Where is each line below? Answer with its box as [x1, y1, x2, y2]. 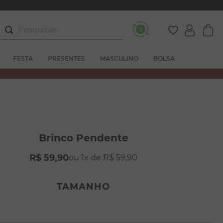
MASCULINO [100, 54, 138, 62]
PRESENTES [48, 54, 85, 62]
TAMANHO [57, 181, 111, 192]
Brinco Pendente [38, 132, 128, 144]
